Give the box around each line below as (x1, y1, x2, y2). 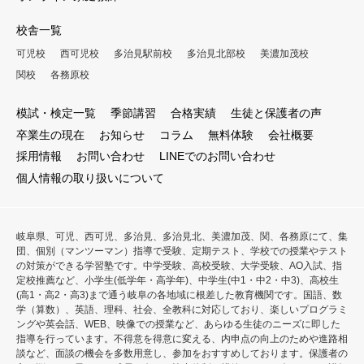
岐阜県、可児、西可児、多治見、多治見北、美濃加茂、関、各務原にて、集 (16, 231, 348, 243)
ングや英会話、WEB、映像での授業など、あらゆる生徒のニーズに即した (16, 318, 340, 331)
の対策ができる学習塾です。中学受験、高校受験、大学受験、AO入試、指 (16, 260, 342, 272)
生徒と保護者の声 (231, 106, 322, 120)
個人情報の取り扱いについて (16, 171, 164, 184)
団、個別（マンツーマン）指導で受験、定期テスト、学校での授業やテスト (16, 245, 348, 258)
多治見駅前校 (114, 47, 172, 59)
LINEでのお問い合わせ (159, 149, 275, 163)
